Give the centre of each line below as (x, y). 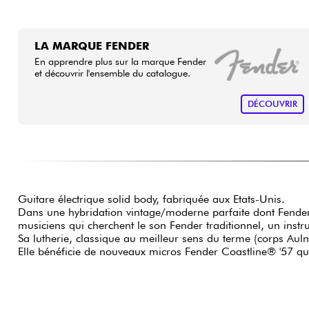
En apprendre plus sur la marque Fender (120, 61)
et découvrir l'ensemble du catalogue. (112, 72)
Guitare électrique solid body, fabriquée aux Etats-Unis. (151, 199)
